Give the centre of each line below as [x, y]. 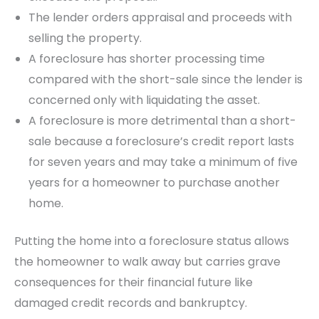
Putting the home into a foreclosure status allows [152, 241]
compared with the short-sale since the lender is [166, 80]
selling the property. [85, 38]
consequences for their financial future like [134, 283]
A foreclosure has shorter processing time [147, 59]
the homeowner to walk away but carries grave [147, 262]
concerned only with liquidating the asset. [146, 100]
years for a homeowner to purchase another [154, 183]
